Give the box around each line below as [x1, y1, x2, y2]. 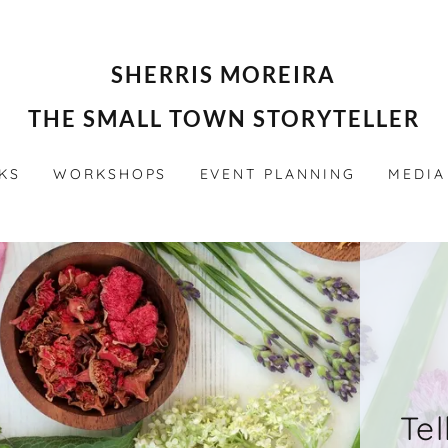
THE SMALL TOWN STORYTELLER [27, 105, 420, 132]
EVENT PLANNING [199, 165, 357, 183]
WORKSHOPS [52, 165, 168, 183]
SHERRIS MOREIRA [111, 61, 337, 88]
